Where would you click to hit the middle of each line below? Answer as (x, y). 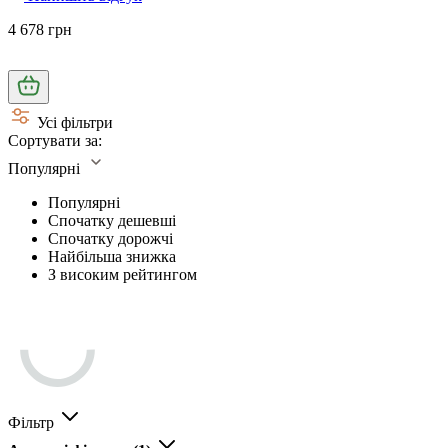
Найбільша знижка (112, 256)
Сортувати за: (55, 140)
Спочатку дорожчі (110, 238)
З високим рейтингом (122, 274)
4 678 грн (40, 29)
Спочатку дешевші (112, 220)
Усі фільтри (75, 122)
